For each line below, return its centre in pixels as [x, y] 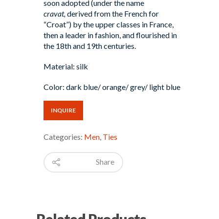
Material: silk [66, 66]
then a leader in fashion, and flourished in [110, 35]
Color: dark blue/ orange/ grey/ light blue [112, 87]
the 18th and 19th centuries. [90, 45]
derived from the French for [112, 13]
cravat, [55, 13]
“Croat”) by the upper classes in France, [109, 24]
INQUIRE [63, 110]
